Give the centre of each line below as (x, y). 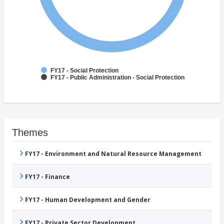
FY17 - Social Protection (84, 71)
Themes (30, 133)
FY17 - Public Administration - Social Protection (117, 78)
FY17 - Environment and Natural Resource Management (113, 154)
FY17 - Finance (47, 177)
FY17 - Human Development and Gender (88, 200)
